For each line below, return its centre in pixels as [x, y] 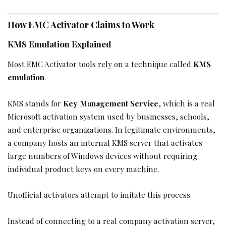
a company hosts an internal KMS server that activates [105, 142]
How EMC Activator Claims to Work [81, 24]
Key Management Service [111, 103]
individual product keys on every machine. [83, 168]
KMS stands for [35, 103]
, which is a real [187, 103]
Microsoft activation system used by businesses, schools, [108, 116]
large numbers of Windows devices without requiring [102, 155]
